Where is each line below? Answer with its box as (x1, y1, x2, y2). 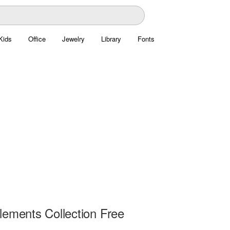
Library (101, 34, 121, 44)
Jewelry (62, 34, 85, 44)
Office (28, 34, 46, 44)
